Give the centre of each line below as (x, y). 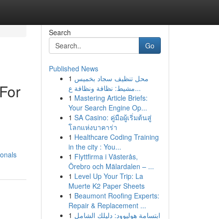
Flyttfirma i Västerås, (106, 156)
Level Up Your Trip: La (109, 176)
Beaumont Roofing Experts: (117, 196)
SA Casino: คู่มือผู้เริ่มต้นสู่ (113, 117)
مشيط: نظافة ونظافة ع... (138, 88)
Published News (73, 68)
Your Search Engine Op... (108, 108)
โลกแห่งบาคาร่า (93, 127)
